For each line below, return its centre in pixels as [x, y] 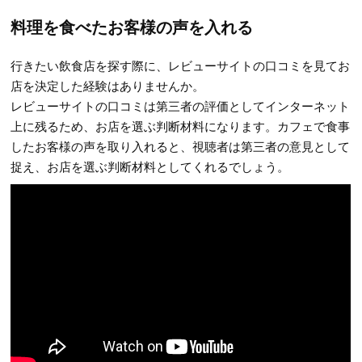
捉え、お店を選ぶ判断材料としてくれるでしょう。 [150, 166]
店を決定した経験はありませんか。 [108, 85]
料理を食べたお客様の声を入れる [132, 26]
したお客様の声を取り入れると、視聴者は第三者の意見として [181, 145]
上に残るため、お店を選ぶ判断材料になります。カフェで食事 [181, 125]
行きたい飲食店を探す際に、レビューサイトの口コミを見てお [181, 65]
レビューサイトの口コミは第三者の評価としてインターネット [181, 105]
